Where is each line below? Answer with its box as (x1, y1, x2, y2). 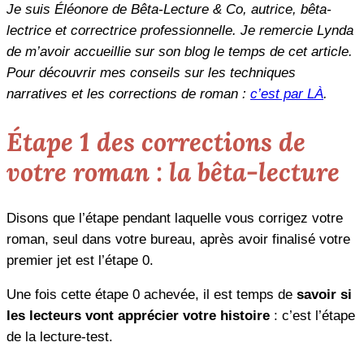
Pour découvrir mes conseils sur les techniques (6, 65, 296, 81)
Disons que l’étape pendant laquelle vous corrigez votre (6, 210, 343, 226)
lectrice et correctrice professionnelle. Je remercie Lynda (6, 23, 353, 39)
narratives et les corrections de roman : (6, 86, 250, 102)
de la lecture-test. (6, 329, 113, 345)
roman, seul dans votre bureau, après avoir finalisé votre (6, 231, 350, 247)
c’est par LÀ (250, 86, 323, 102)
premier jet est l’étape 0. (6, 252, 154, 268)
